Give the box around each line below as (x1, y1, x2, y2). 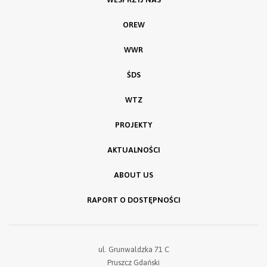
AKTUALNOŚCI (107, 145, 160, 155)
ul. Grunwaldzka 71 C (98, 245, 169, 254)
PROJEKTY (115, 120, 152, 130)
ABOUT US (114, 170, 153, 180)
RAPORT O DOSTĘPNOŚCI (86, 195, 181, 205)
